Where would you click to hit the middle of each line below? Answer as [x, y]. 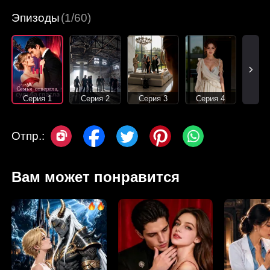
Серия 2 [95, 99]
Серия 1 [37, 99]
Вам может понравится [96, 177]
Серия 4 [211, 99]
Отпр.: [28, 136]
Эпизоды [36, 17]
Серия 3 [153, 99]
